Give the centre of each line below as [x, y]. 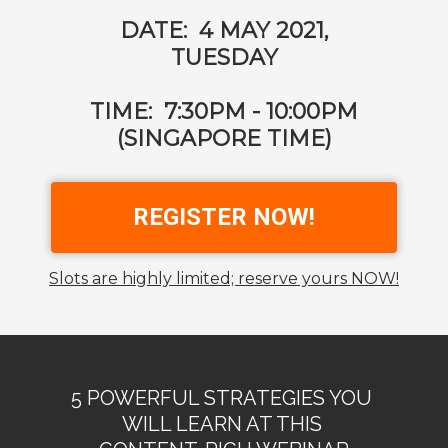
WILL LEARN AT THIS [224, 424]
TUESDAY [224, 57]
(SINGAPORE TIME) [224, 138]
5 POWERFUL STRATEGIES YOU [224, 398]
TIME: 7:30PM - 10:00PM [224, 111]
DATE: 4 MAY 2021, [224, 30]
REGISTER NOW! [224, 217]
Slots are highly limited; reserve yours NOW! [224, 278]
